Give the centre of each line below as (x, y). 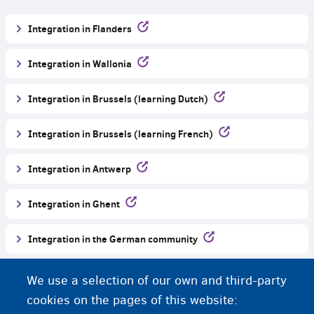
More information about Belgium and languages (153, 279)
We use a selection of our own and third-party (157, 281)
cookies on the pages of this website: (132, 300)
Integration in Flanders (80, 29)
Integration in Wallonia (80, 64)
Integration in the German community (113, 239)
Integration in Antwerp (80, 169)
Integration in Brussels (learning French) (121, 134)
